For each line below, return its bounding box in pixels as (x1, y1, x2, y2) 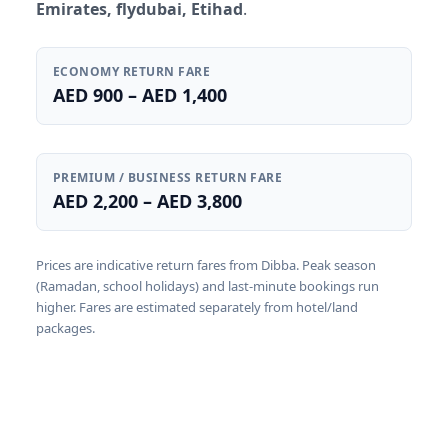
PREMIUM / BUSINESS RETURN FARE (53, 169, 283, 187)
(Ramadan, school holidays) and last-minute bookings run (36, 277, 379, 296)
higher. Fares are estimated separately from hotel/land (36, 298, 358, 317)
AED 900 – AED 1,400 (53, 83, 227, 108)
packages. (36, 319, 95, 338)
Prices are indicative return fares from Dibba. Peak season (36, 256, 376, 275)
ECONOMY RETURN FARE (53, 63, 211, 81)
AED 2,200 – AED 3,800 (53, 189, 242, 214)
